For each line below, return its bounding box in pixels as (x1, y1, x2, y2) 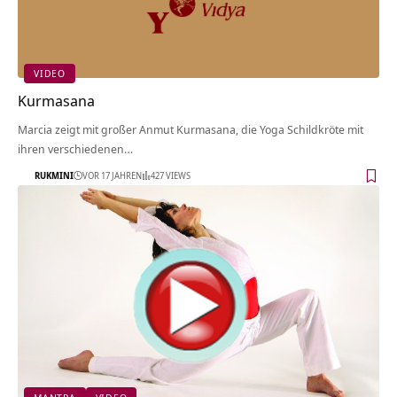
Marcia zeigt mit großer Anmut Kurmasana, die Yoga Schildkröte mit (18, 121, 363, 137)
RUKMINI (35, 169, 74, 183)
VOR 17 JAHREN (82, 169, 142, 183)
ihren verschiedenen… (18, 140, 133, 157)
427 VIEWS (151, 169, 191, 183)
